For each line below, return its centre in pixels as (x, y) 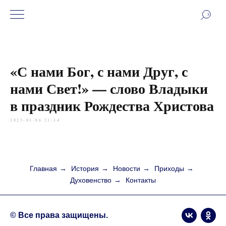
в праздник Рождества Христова (112, 106)
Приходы (169, 168)
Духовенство (91, 180)
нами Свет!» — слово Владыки (109, 89)
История (85, 168)
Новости (127, 168)
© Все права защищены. (59, 215)
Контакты (141, 180)
